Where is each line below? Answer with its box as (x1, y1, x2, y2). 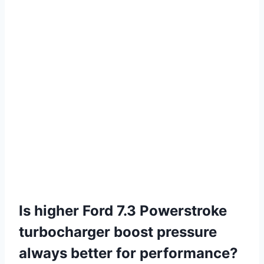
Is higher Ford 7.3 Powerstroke (19, 202, 227, 220)
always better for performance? (19, 245, 238, 262)
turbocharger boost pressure (19, 223, 217, 241)
